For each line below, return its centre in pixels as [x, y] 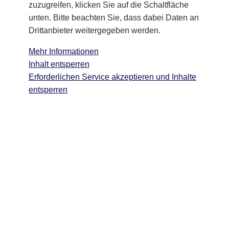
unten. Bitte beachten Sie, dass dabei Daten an [114, 17]
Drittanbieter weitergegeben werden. [95, 30]
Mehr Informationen [64, 51]
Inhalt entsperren [59, 64]
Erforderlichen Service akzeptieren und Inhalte [112, 77]
